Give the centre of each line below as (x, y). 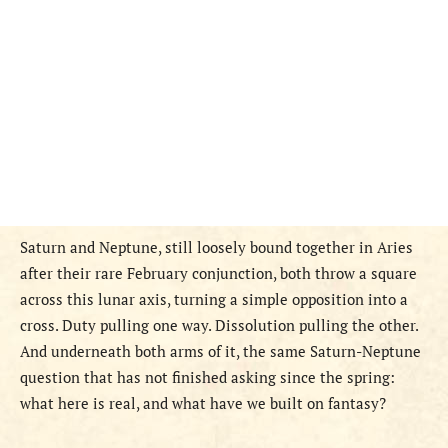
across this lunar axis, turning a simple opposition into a (214, 299)
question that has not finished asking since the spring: (207, 377)
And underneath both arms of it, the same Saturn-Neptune (220, 351)
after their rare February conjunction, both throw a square (218, 273)
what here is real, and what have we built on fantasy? (203, 403)
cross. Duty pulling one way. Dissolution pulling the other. (219, 325)
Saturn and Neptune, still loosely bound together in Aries (216, 247)
